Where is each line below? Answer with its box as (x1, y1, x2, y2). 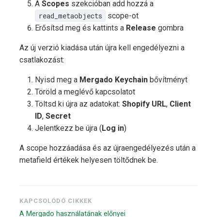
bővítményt (148, 75, 187, 85)
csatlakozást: (19, 55, 64, 65)
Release (126, 23, 156, 33)
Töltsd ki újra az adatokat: (35, 99, 122, 109)
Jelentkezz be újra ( (35, 124, 102, 133)
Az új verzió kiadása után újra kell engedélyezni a (19, 43, 185, 53)
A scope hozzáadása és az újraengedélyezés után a (19, 143, 196, 153)
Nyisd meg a (35, 75, 79, 85)
